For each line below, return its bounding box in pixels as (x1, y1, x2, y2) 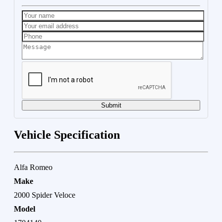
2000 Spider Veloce (14, 190, 75, 199)
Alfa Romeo (14, 163, 53, 171)
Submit (101, 101, 121, 109)
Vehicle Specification (14, 128, 120, 141)
